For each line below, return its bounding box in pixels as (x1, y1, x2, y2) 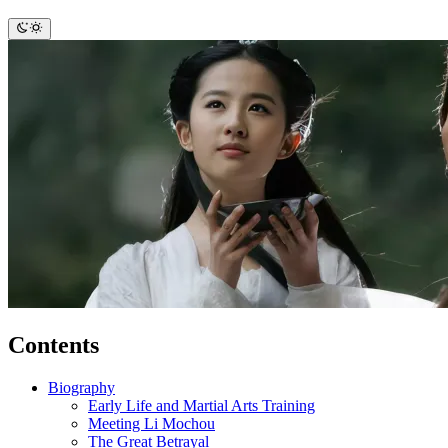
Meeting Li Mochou (88, 414, 215, 432)
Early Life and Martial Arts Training (88, 396, 315, 414)
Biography (48, 378, 115, 396)
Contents (8, 331, 99, 358)
